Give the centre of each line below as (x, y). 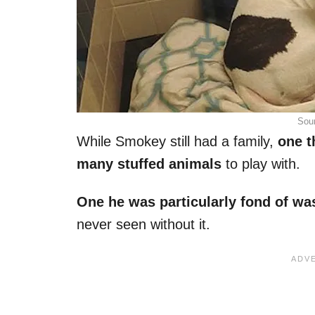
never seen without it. (143, 224)
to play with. (261, 163)
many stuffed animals (149, 163)
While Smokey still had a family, (177, 141)
